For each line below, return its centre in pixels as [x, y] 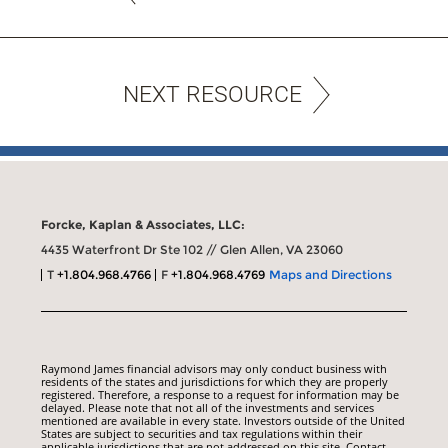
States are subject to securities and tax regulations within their [202, 434]
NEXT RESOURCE [212, 95]
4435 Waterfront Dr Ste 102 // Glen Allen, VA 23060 [192, 250]
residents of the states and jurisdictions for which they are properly [215, 382]
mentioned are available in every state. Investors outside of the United [223, 421]
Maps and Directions [331, 275]
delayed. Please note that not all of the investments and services [208, 408]
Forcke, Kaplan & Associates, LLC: [143, 225]
